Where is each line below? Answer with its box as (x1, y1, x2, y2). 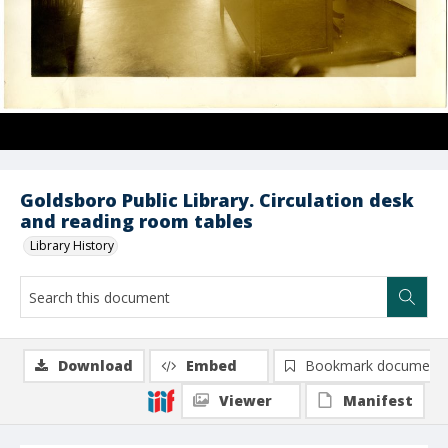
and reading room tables (20, 209, 253, 233)
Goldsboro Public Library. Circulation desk (20, 188, 414, 212)
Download (58, 356, 133, 375)
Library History (30, 237, 114, 254)
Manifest (343, 391, 413, 410)
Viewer (219, 391, 272, 410)
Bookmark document (305, 356, 443, 375)
